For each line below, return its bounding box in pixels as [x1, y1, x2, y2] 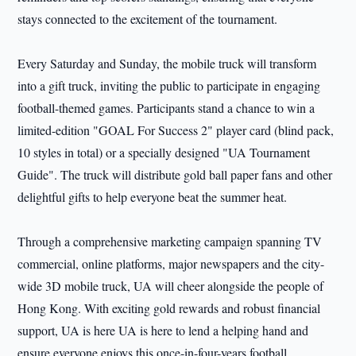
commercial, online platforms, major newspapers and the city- [17, 255, 325, 272]
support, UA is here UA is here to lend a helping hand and [17, 322, 309, 339]
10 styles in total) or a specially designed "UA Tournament [17, 144, 311, 161]
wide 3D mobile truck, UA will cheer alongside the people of [17, 277, 324, 294]
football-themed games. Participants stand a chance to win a [17, 99, 315, 116]
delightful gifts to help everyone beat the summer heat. [17, 188, 288, 205]
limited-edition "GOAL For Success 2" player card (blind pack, [17, 122, 335, 138]
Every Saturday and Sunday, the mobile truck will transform [17, 55, 317, 72]
